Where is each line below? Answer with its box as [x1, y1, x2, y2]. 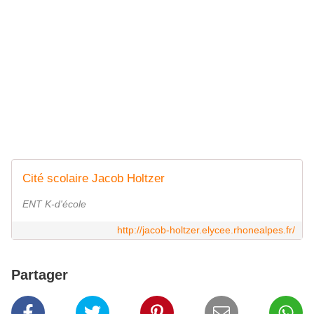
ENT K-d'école [22, 198, 86, 210]
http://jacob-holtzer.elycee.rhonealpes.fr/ [117, 224, 295, 236]
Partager [11, 267, 68, 283]
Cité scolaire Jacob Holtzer [22, 172, 165, 186]
